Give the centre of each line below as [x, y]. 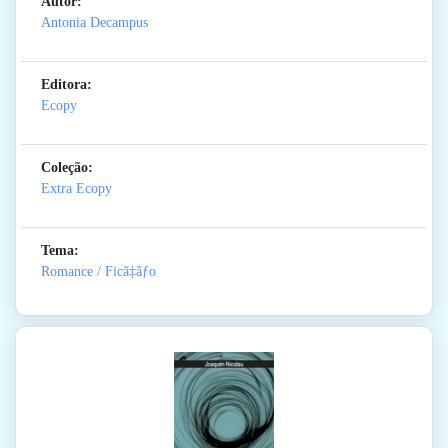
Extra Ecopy [76, 189]
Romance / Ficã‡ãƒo [98, 272]
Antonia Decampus [94, 23]
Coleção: [67, 168]
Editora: [66, 85]
